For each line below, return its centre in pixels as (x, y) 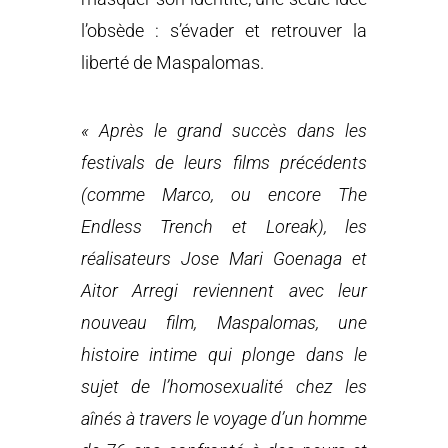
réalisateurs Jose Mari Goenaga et (224, 259)
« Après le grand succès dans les (224, 131)
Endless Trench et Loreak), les (224, 227)
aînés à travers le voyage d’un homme (224, 419)
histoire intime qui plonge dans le (224, 355)
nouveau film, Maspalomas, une (224, 323)
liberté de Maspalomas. (172, 63)
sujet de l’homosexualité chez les (224, 387)
